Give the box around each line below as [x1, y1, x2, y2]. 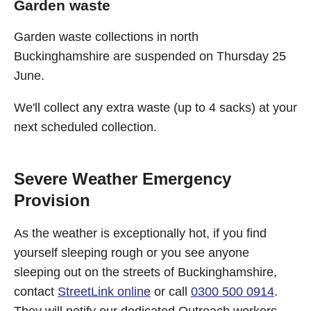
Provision [14, 191, 90, 210]
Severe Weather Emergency [14, 169, 231, 188]
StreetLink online [58, 285, 151, 299]
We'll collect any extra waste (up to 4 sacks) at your [14, 101, 297, 115]
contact [14, 285, 58, 299]
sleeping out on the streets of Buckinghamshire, [14, 265, 277, 279]
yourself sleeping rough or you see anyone [14, 246, 249, 260]
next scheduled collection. [14, 120, 157, 134]
